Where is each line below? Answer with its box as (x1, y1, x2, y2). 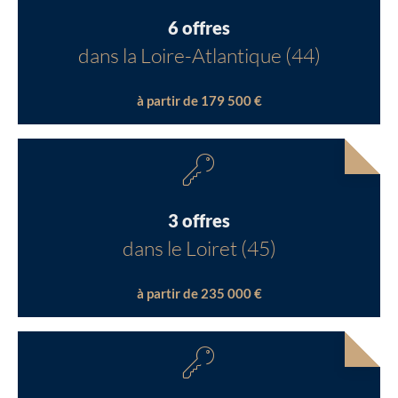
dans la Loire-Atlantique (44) (77, 42, 321, 68)
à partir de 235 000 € (136, 285, 262, 301)
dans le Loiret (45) (122, 235, 276, 260)
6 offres (168, 16, 230, 38)
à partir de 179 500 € (136, 92, 262, 108)
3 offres (168, 209, 230, 231)
